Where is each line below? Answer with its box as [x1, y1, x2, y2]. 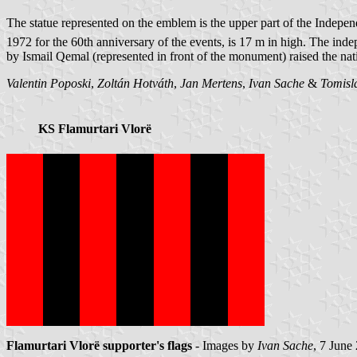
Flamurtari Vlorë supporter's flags [6, 338, 192, 352]
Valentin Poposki [6, 76, 91, 91]
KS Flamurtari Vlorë [38, 122, 151, 136]
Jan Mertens [180, 76, 242, 91]
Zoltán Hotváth [97, 76, 174, 91]
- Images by [192, 338, 257, 352]
